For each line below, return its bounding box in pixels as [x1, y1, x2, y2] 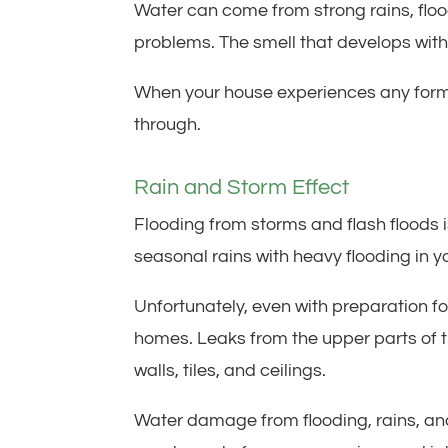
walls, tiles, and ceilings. [134, 360, 327, 380]
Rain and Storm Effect [134, 175, 350, 199]
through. [134, 114, 202, 134]
